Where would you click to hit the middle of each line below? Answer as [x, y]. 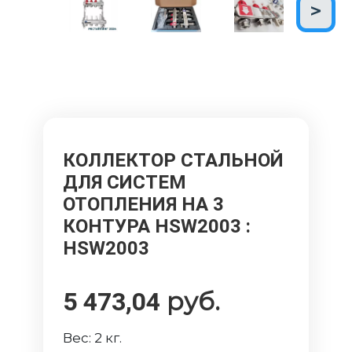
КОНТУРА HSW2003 [155, 227]
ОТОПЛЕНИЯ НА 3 [144, 205]
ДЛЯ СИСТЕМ [125, 183]
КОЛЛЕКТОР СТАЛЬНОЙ [174, 161]
